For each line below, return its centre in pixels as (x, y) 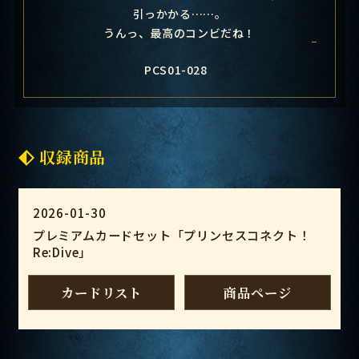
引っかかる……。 (179, 14)
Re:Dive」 (62, 252)
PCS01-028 (176, 69)
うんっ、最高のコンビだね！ (179, 33)
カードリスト (101, 293)
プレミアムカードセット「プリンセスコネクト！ (171, 235)
